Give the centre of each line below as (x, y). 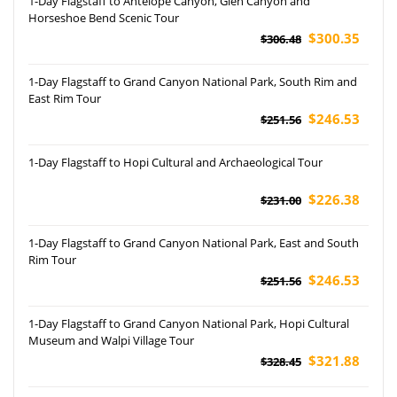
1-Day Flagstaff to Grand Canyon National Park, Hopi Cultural (189, 323)
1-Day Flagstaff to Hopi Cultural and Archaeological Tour (175, 162)
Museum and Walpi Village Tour (111, 340)
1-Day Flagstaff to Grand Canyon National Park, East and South (194, 242)
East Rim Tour (65, 98)
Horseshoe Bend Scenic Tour (104, 17)
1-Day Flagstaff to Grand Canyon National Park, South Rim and (193, 81)
